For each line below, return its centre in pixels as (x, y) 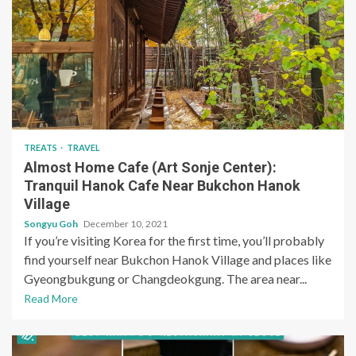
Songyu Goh (52, 224)
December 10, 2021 (126, 224)
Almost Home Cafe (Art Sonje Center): (150, 168)
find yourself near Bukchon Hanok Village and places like (178, 260)
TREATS (41, 148)
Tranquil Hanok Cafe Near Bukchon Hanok (162, 186)
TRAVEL (83, 148)
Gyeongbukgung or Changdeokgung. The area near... (165, 279)
